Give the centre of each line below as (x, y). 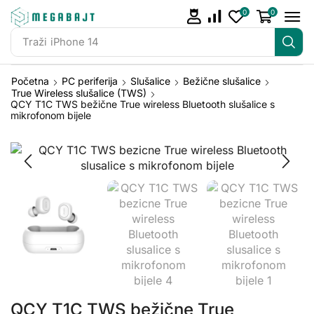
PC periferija (90, 81)
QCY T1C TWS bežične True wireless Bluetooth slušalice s (143, 104)
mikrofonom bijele (51, 116)
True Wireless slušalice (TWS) (79, 93)
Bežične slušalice (222, 81)
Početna (30, 81)
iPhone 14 (74, 42)
